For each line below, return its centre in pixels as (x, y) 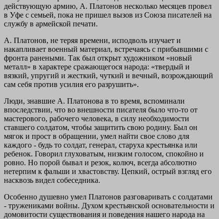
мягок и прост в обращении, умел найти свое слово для (97, 136)
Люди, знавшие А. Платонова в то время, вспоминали (94, 101)
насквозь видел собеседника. (52, 180)
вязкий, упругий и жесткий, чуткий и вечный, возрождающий (109, 75)
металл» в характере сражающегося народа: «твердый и (97, 66)
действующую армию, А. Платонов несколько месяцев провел (108, 6)
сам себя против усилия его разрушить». (71, 84)
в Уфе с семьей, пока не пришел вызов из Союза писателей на (108, 15)
